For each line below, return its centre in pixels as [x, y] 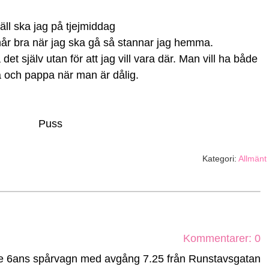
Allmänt [252, 159]
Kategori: [220, 159]
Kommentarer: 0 [222, 238]
